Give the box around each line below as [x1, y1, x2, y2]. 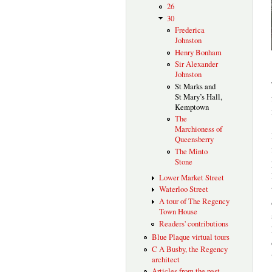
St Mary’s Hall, [174, 91, 222, 102]
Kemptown [174, 101, 209, 112]
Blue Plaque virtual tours [151, 232, 229, 243]
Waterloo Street [159, 184, 209, 195]
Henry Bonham [174, 47, 222, 58]
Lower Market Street [159, 172, 225, 183]
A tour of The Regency [159, 196, 230, 206]
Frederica [174, 25, 205, 36]
